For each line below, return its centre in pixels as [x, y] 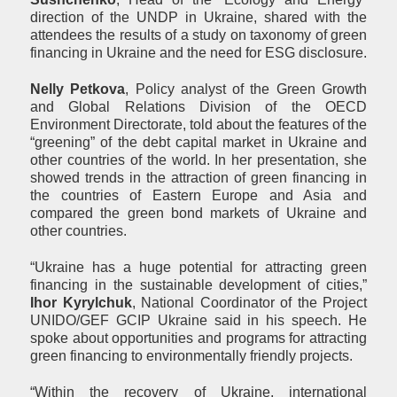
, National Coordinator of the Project [249, 303]
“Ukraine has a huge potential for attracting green [198, 268]
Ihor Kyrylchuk [81, 303]
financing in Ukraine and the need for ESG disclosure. [198, 53]
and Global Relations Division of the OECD [198, 107]
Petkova [95, 90]
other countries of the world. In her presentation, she [198, 160]
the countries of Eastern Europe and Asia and [198, 196]
